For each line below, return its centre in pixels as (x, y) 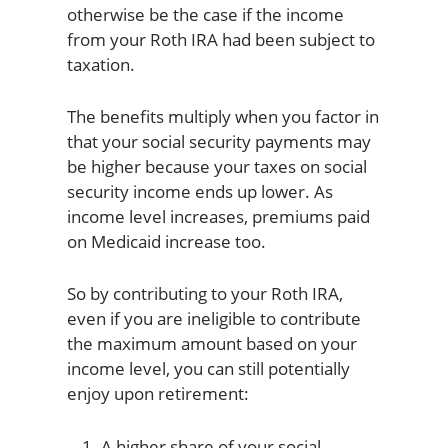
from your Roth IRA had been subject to (220, 39)
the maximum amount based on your (211, 343)
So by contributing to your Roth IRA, (204, 293)
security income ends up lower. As (199, 191)
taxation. (100, 64)
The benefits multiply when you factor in (222, 116)
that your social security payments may (218, 141)
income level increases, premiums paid (218, 216)
